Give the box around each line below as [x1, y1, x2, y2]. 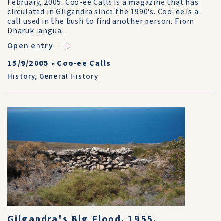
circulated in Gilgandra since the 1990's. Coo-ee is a [7, 6, 199, 17]
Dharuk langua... [7, 25, 67, 36]
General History [39, 72, 98, 82]
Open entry [7, 40, 53, 51]
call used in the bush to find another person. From [7, 16, 194, 27]
